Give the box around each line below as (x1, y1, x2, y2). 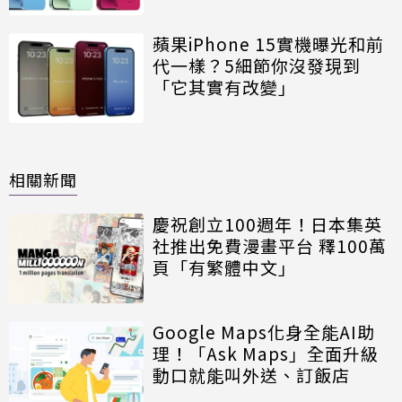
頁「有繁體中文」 (153, 254, 296, 279)
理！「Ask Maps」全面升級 (153, 340, 379, 365)
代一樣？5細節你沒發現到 (153, 53, 361, 78)
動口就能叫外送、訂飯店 (153, 362, 350, 387)
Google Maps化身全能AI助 (153, 319, 375, 344)
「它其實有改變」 (153, 74, 296, 100)
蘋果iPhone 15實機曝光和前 (153, 31, 384, 57)
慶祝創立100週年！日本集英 (153, 211, 382, 236)
